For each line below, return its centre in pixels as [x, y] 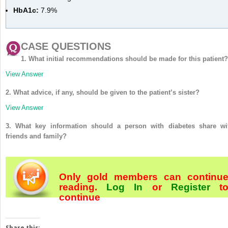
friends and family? [36, 136]
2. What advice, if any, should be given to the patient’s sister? [103, 92]
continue [80, 197]
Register [191, 187]
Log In [125, 187]
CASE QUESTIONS [66, 46]
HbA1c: [26, 10]
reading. [83, 187]
